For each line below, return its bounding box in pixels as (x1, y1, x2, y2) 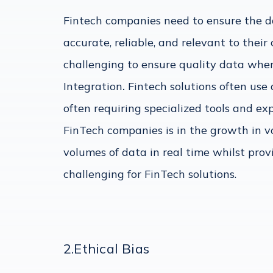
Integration (63, 79, 122, 94)
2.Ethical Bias (63, 240, 150, 257)
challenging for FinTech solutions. (63, 167, 236, 182)
